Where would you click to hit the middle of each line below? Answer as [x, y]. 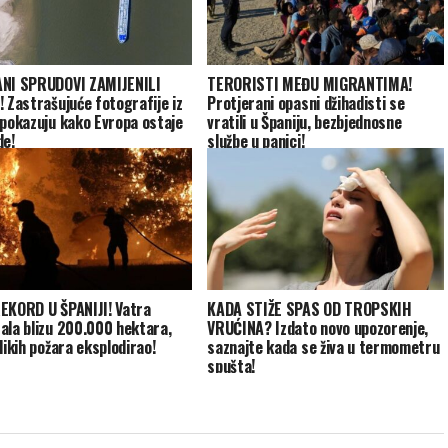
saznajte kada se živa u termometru [323, 347]
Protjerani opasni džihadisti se [306, 103]
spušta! [231, 366]
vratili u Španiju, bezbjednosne [304, 122]
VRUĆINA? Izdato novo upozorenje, [318, 328]
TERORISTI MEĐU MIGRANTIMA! [309, 84]
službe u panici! [256, 141]
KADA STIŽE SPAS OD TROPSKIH [309, 309]
